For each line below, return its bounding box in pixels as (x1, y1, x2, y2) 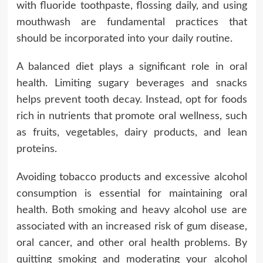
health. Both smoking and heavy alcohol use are (16, 205, 247, 216)
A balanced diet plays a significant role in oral (16, 62, 247, 73)
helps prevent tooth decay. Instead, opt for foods (16, 95, 247, 106)
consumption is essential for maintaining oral (16, 188, 247, 200)
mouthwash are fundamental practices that (16, 17, 247, 28)
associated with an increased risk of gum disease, (16, 221, 247, 232)
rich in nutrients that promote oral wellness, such (16, 111, 247, 122)
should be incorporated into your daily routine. (16, 33, 232, 45)
